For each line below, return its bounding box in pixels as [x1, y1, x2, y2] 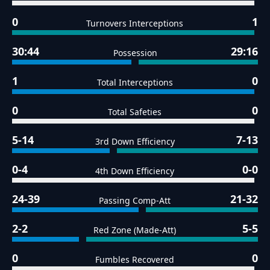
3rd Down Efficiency [95, 136, 175, 148]
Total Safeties [108, 106, 162, 118]
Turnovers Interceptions [86, 17, 184, 30]
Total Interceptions [97, 77, 173, 89]
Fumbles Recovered [95, 254, 175, 266]
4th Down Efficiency [95, 165, 175, 177]
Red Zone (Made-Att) [93, 224, 177, 236]
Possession [113, 47, 157, 59]
